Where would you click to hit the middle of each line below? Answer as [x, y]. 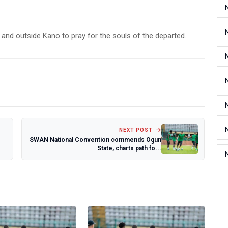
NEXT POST [137, 130]
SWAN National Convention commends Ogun [95, 140]
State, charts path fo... [129, 148]
